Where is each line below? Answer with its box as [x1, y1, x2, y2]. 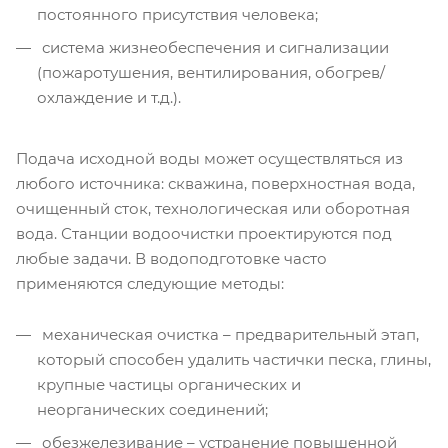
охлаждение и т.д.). [37, 88, 181, 108]
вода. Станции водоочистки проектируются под [16, 224, 392, 244]
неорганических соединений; [37, 400, 268, 420]
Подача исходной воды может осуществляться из [16, 149, 403, 169]
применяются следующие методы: [16, 274, 284, 294]
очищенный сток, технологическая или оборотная [16, 199, 410, 219]
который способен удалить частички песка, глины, [37, 350, 431, 370]
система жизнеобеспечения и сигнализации [38, 38, 389, 58]
